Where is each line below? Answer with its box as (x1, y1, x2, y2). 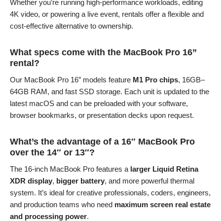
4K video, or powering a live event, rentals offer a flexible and (9, 9, 204, 18)
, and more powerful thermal (104, 176, 194, 185)
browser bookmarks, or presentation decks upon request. (9, 110, 194, 119)
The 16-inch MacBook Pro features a (9, 164, 130, 173)
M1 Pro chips (132, 75, 178, 84)
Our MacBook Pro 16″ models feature (9, 75, 133, 84)
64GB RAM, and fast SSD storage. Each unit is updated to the (9, 87, 209, 96)
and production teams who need (9, 200, 114, 209)
